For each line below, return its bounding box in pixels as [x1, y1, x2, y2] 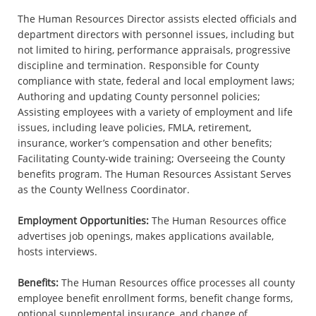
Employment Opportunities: [18, 213, 149, 227]
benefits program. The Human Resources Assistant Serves [18, 166, 291, 181]
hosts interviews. [18, 244, 97, 258]
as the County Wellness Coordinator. [18, 182, 190, 196]
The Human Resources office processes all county [61, 275, 295, 289]
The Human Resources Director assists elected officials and [18, 11, 297, 25]
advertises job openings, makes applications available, [18, 229, 274, 243]
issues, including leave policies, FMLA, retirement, [18, 120, 251, 134]
